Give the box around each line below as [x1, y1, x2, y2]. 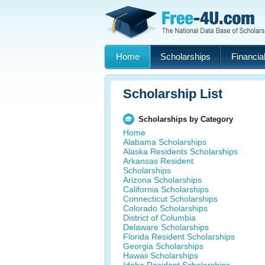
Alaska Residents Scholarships [123, 147, 238, 156]
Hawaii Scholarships [123, 251, 198, 260]
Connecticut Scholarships [123, 194, 218, 203]
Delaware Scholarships [123, 222, 209, 232]
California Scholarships [123, 185, 209, 194]
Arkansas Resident [123, 156, 193, 166]
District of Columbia [123, 213, 196, 222]
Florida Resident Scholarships [123, 232, 235, 241]
